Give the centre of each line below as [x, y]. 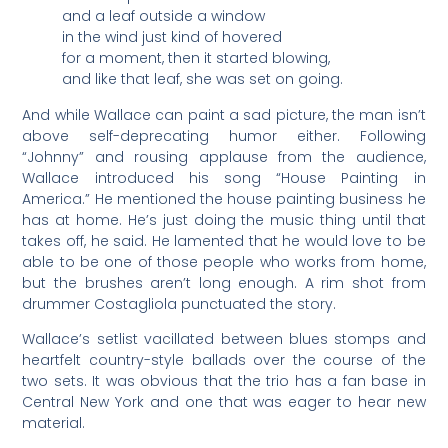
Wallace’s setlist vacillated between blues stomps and [224, 339]
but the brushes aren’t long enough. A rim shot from [224, 282]
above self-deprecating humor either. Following [224, 135]
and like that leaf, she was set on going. [203, 79]
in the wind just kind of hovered [172, 37]
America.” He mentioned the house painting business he [224, 198]
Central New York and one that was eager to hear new [224, 402]
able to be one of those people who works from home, [224, 261]
